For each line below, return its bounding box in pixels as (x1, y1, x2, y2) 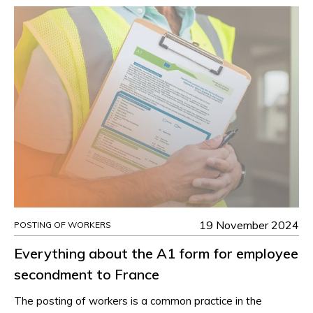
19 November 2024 (199, 218, 299, 233)
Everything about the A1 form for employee (14, 245, 298, 263)
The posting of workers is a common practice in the (14, 294, 262, 308)
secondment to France (14, 265, 159, 284)
